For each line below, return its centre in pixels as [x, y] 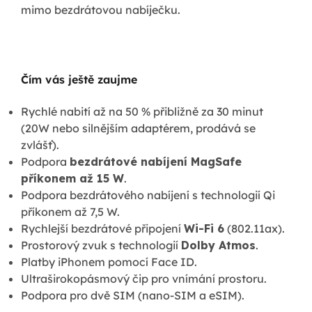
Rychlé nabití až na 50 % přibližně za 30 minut [142, 111]
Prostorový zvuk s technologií [101, 245]
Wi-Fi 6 [204, 228]
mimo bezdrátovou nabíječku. [101, 9]
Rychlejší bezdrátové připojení [102, 228]
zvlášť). [40, 145]
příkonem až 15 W [72, 178]
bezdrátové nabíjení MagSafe [156, 161]
